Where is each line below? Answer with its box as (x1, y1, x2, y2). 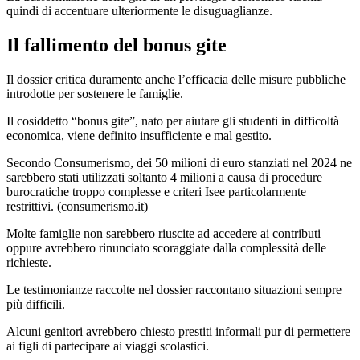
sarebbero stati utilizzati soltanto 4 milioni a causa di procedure (6, 170, 322, 185)
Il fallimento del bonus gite (6, 35, 227, 56)
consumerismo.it (61, 199, 144, 214)
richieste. (6, 256, 51, 270)
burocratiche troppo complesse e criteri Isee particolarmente (6, 185, 306, 199)
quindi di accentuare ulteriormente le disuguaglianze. (6, 4, 272, 18)
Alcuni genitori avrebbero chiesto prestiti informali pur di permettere (6, 325, 350, 339)
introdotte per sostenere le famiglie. (6, 87, 183, 101)
